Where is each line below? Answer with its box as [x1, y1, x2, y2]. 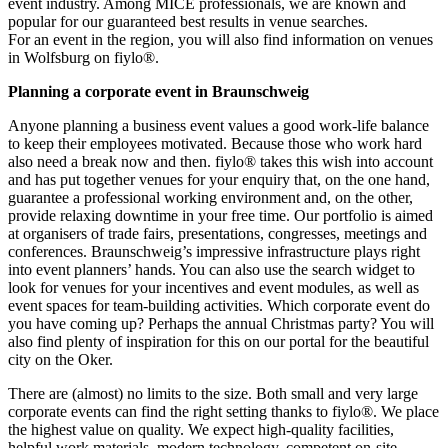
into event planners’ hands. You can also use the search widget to [8, 261, 415, 279]
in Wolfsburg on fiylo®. [8, 49, 159, 67]
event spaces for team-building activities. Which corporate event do [8, 297, 430, 315]
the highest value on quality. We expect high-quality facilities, [8, 421, 394, 439]
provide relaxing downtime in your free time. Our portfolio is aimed [8, 207, 433, 225]
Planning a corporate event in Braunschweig [8, 83, 309, 101]
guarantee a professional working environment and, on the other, [8, 189, 413, 207]
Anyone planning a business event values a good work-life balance [8, 117, 429, 135]
